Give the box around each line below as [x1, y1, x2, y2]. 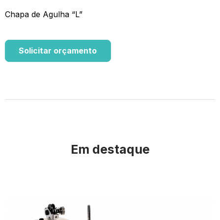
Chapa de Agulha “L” [5, 9, 82, 20]
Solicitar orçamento [19, 46, 97, 56]
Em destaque [70, 142, 150, 157]
